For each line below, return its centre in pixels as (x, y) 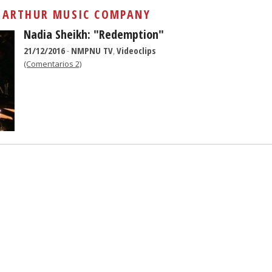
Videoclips (136, 50)
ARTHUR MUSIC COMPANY (76, 14)
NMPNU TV (92, 50)
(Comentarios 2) (53, 64)
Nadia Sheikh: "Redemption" (94, 34)
